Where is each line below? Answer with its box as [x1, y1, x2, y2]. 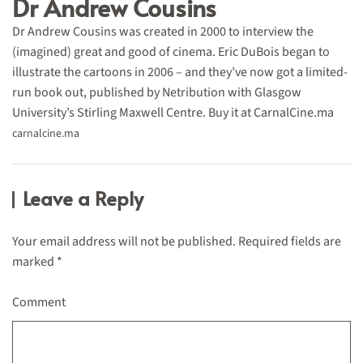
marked [12, 253, 57, 271]
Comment [12, 293, 66, 312]
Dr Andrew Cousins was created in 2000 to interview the [12, 23, 314, 41]
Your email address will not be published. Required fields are [12, 233, 341, 251]
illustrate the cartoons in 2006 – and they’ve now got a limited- [12, 63, 348, 82]
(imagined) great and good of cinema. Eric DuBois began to [12, 43, 330, 62]
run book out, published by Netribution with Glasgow [12, 83, 301, 102]
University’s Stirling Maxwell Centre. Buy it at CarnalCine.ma [12, 104, 334, 122]
